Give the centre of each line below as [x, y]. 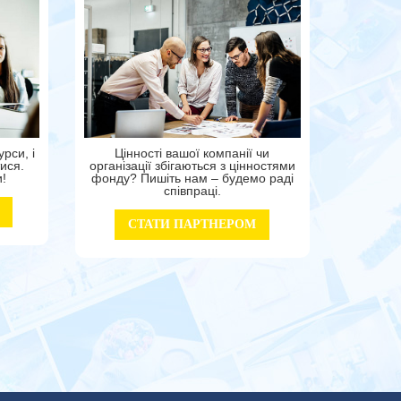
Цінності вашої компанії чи [192, 154]
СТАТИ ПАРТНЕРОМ [192, 225]
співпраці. [192, 191]
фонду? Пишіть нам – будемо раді [192, 179]
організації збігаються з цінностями [192, 166]
